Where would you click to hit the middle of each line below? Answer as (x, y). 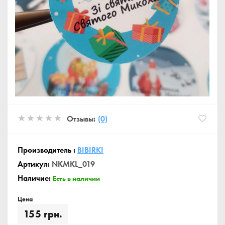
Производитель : (47, 150)
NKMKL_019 (73, 164)
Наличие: (35, 178)
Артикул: (35, 164)
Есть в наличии (76, 178)
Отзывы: (81, 119)
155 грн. (43, 214)
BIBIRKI (90, 150)
